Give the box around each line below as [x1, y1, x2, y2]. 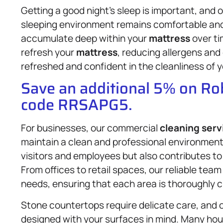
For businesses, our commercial [21, 121, 160, 135]
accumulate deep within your [21, 31, 149, 45]
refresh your [21, 45, 76, 59]
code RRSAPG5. [21, 93, 132, 117]
